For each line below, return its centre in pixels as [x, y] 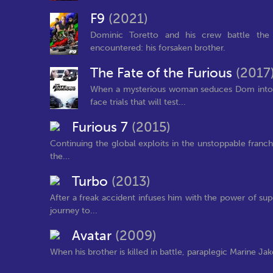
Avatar [94, 236]
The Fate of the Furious [163, 73]
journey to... [74, 210]
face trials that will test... [138, 102]
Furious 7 [102, 127]
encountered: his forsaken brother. [158, 48]
